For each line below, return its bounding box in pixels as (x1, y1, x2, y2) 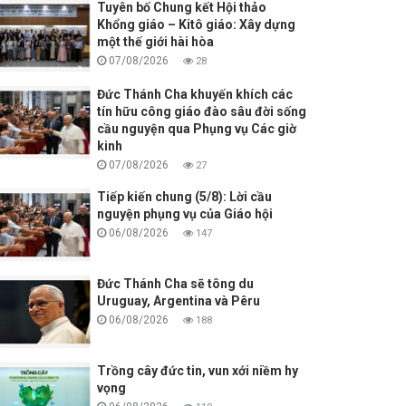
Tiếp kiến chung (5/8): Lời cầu (96, 189, 272, 205)
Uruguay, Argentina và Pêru (96, 294, 260, 309)
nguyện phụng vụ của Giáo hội (96, 207, 273, 222)
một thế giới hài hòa (96, 34, 214, 50)
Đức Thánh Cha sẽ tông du (96, 276, 254, 292)
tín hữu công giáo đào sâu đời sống (96, 104, 306, 120)
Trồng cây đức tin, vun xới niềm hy (96, 363, 298, 379)
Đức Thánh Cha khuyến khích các (96, 87, 293, 102)
